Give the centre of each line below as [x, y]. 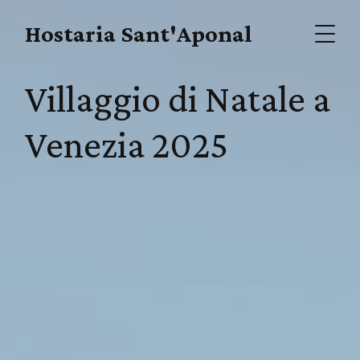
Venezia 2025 [127, 144]
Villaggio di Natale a [178, 98]
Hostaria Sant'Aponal [139, 33]
